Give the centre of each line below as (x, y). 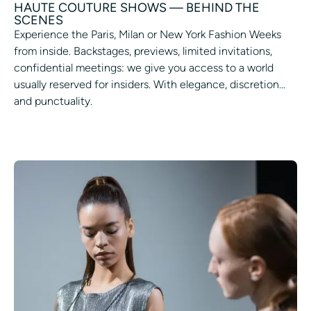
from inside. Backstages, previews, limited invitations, (143, 51)
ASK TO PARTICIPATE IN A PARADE (114, 128)
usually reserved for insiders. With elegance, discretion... (150, 84)
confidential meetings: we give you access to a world (144, 67)
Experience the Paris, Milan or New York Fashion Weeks (148, 34)
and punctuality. (53, 101)
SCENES (39, 20)
